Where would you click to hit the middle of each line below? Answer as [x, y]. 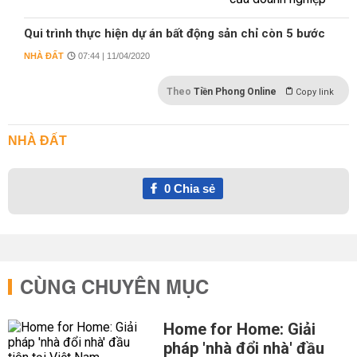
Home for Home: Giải [239, 329]
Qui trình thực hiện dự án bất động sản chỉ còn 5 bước [175, 33]
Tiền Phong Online [235, 92]
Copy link [315, 92]
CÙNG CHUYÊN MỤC [114, 288]
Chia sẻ [192, 188]
